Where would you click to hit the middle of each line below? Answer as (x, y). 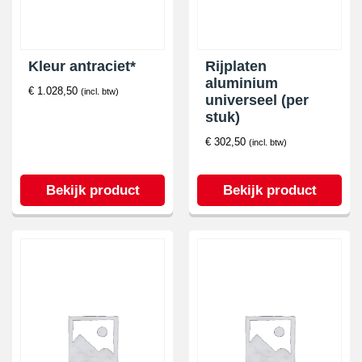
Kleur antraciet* (82, 66)
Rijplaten (236, 66)
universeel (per (257, 100)
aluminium (242, 83)
